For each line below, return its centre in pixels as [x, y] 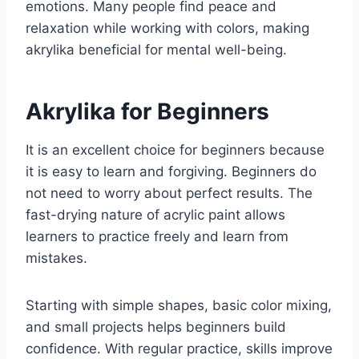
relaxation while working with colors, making [167, 28]
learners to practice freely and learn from [157, 237]
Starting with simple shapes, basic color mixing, [179, 306]
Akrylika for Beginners [147, 112]
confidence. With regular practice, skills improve [179, 349]
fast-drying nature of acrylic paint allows [155, 215]
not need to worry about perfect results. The [169, 194]
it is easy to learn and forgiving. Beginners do [171, 172]
